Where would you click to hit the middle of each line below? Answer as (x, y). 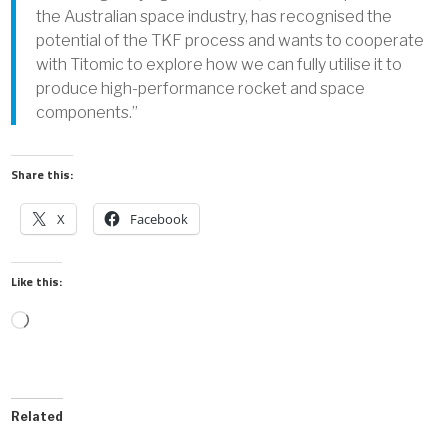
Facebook (159, 218)
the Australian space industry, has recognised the (214, 16)
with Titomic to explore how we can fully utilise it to (219, 64)
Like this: (37, 281)
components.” (87, 112)
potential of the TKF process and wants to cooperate (230, 40)
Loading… (64, 321)
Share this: (42, 174)
